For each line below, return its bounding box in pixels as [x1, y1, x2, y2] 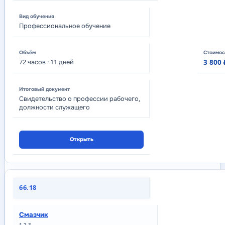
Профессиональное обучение [19, 22, 110, 31]
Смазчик [19, 210, 48, 219]
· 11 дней [46, 58, 74, 66]
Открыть [69, 136, 93, 143]
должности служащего [19, 103, 90, 111]
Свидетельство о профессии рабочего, [19, 94, 140, 103]
